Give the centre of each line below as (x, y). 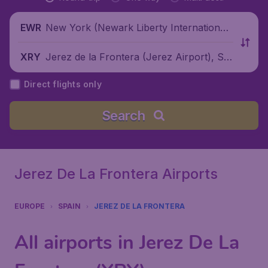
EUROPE (30, 206)
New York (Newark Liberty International (137, 27)
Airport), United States (97, 42)
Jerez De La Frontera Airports (116, 174)
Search (123, 115)
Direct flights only (63, 84)
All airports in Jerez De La (127, 243)
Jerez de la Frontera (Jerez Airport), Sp (138, 57)
